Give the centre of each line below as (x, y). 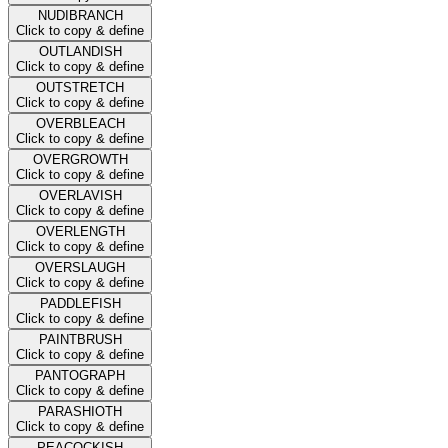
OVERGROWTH (80, 159)
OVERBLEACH (80, 123)
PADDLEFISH (80, 303)
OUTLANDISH (80, 51)
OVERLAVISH (80, 195)
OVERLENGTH (80, 231)
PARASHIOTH (80, 411)
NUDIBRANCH (80, 15)
